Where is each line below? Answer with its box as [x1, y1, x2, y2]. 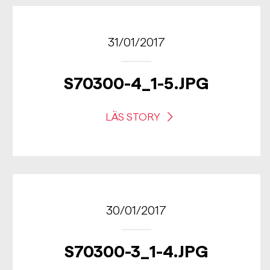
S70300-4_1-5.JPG [63, 74, 209, 92]
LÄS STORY [105, 111, 163, 122]
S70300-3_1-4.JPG [64, 242, 209, 260]
